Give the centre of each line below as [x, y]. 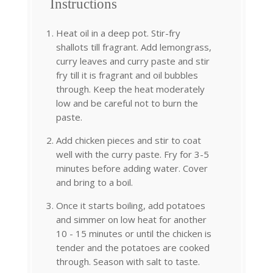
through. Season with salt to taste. [128, 261]
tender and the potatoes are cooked [133, 247]
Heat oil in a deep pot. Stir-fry [118, 33]
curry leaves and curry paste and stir [133, 61]
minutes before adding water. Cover [132, 168]
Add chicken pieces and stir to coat [129, 140]
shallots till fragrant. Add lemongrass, [134, 47]
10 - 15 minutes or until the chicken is [134, 233]
